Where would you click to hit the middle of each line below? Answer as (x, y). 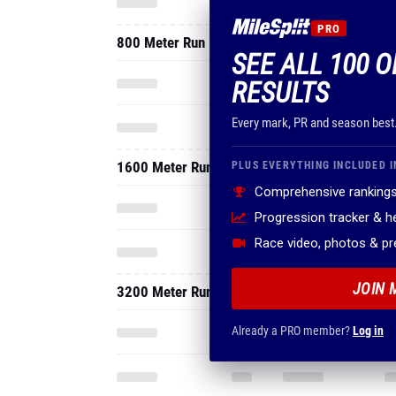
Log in (368, 331)
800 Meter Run (161, 42)
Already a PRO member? (292, 331)
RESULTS (280, 93)
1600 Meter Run (165, 167)
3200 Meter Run (165, 292)
